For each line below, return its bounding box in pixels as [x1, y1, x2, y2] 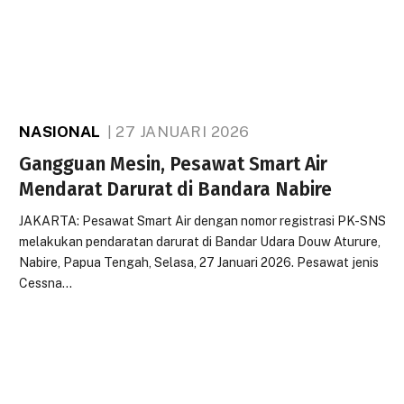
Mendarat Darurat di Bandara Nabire [19, 178, 333, 201]
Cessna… [19, 276, 73, 290]
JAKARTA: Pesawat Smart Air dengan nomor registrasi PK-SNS [19, 214, 387, 228]
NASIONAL [19, 123, 101, 141]
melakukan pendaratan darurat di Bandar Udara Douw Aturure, [19, 234, 381, 249]
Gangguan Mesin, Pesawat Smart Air [19, 152, 328, 176]
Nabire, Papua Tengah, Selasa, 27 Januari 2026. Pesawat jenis [19, 255, 380, 270]
